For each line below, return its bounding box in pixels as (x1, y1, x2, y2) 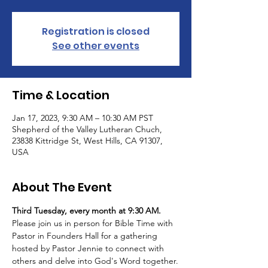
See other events (52, 39, 139, 53)
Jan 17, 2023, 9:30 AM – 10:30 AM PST (12, 112, 153, 123)
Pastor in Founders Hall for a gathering (12, 230, 160, 241)
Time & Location (12, 87, 109, 103)
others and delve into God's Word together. (12, 255, 178, 266)
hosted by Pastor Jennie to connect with (12, 243, 166, 254)
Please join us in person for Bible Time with (12, 218, 175, 229)
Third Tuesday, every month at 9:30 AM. (12, 205, 161, 216)
